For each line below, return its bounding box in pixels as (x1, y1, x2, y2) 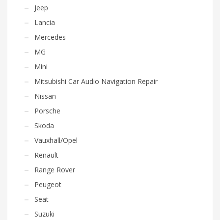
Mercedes (34, 32, 66, 42)
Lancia (34, 17, 55, 27)
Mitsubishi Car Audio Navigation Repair (34, 76, 158, 86)
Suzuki (34, 209, 55, 219)
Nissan (34, 91, 56, 101)
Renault (34, 150, 58, 160)
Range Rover (34, 165, 75, 174)
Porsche (34, 106, 60, 115)
